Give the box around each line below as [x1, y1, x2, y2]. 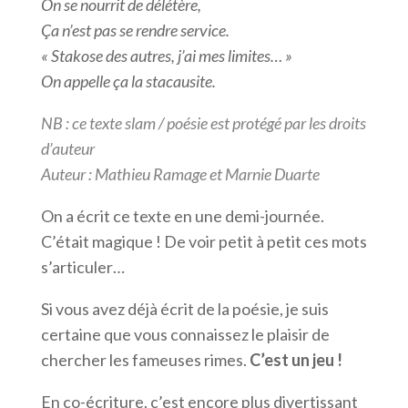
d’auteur [40, 138, 95, 159]
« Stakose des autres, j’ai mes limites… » [40, 46, 292, 66]
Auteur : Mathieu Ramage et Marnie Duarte [40, 164, 320, 185]
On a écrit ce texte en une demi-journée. [40, 206, 324, 227]
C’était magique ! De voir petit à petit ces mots [40, 231, 367, 252]
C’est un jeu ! [249, 350, 342, 371]
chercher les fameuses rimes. [40, 350, 250, 371]
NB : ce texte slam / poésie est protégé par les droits [40, 113, 366, 134]
